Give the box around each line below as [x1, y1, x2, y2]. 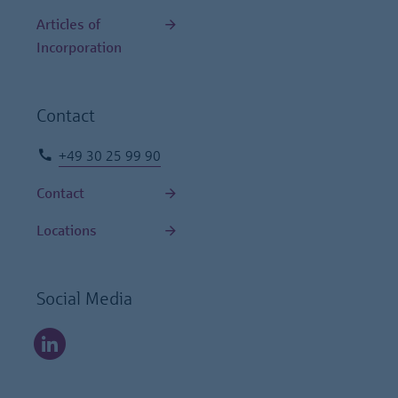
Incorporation [36, 40, 122, 55]
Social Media [36, 289, 132, 308]
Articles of [36, 17, 100, 32]
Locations [36, 223, 97, 238]
